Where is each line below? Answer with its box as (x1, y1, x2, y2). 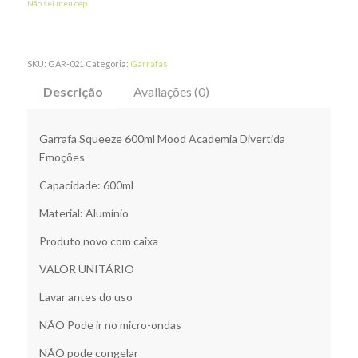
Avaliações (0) (133, 84, 209, 100)
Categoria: (85, 58, 130, 70)
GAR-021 (47, 58, 84, 70)
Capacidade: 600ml (38, 178, 133, 193)
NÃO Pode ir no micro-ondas (38, 317, 181, 332)
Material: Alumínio (38, 206, 129, 221)
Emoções (38, 150, 85, 165)
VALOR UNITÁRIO (38, 261, 134, 276)
